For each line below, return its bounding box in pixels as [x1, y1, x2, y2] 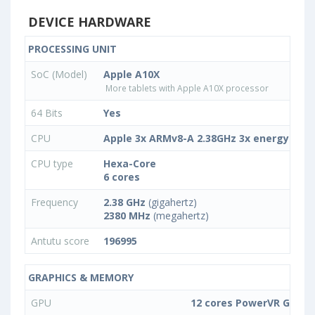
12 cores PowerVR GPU [191, 296, 303, 309]
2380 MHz [103, 209, 150, 222]
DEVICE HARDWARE [25, 13, 151, 30]
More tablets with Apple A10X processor [103, 82, 269, 94]
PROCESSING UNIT [25, 42, 117, 56]
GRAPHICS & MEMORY [25, 271, 134, 284]
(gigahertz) [146, 195, 197, 209]
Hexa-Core [103, 157, 156, 170]
